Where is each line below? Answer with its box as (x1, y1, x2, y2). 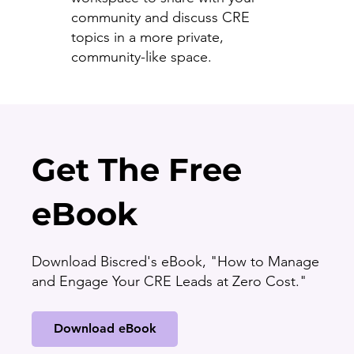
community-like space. (70, 47, 212, 66)
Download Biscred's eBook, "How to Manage (32, 252, 319, 270)
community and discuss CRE (70, 8, 250, 26)
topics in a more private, (70, 28, 224, 46)
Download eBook (53, 321, 156, 337)
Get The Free (32, 149, 242, 189)
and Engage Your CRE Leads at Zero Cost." (32, 272, 307, 290)
